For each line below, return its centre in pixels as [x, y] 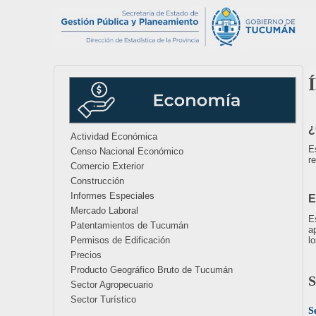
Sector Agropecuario [112, 285]
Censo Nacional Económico [127, 151]
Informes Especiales [113, 196]
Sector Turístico [103, 299]
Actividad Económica [114, 136]
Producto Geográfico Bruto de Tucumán [152, 270]
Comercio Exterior [107, 166]
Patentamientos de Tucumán [129, 225]
